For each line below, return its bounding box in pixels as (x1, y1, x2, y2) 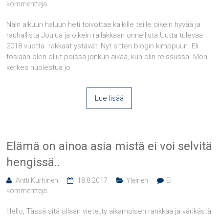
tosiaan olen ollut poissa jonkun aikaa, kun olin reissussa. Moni (6, 52, 209, 61)
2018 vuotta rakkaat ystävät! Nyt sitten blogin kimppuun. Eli (6, 41, 199, 50)
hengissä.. (6, 155, 61, 169)
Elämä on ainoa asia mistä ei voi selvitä (6, 139, 213, 153)
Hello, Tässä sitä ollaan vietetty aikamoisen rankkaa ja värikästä (6, 206, 212, 216)
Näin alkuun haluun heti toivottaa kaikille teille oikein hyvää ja (6, 20, 201, 29)
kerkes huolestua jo (6, 63, 71, 72)
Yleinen (126, 176, 149, 184)
